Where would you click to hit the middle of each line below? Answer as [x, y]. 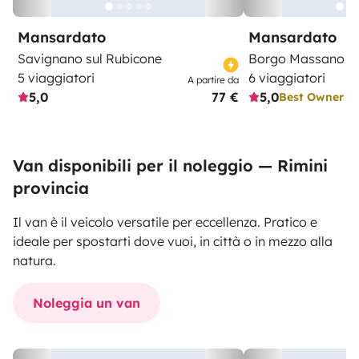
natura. [34, 260]
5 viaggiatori [56, 78]
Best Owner [311, 97]
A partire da [213, 80]
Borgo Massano [296, 58]
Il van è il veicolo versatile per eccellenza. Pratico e [165, 222]
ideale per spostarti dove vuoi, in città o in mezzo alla [173, 241]
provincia [51, 188]
